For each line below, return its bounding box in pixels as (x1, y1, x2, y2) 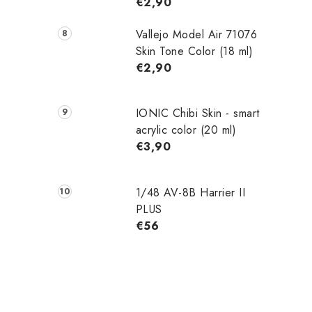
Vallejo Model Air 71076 (135, 26, 258, 42)
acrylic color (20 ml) (135, 122, 237, 139)
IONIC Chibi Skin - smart (135, 105, 260, 122)
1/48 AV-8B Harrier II (135, 185, 246, 201)
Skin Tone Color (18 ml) (135, 42, 253, 59)
